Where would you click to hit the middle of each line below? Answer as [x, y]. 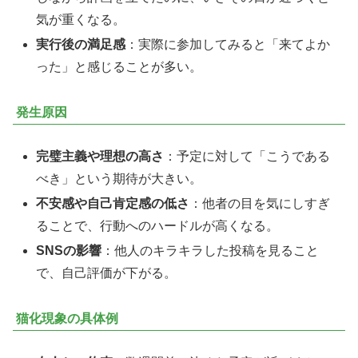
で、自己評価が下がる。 [107, 273]
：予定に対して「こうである [247, 157]
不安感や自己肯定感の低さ [113, 204]
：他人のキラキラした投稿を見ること [211, 251]
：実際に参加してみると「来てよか [228, 45]
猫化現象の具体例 [67, 319]
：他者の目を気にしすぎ [260, 204]
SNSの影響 [69, 251]
